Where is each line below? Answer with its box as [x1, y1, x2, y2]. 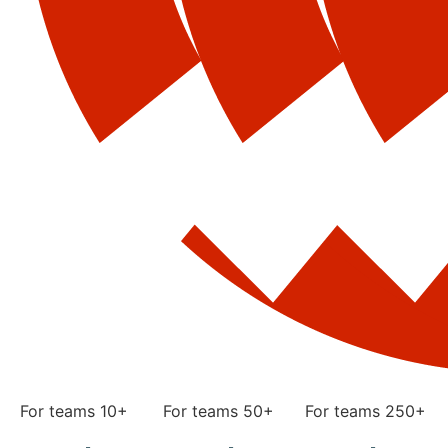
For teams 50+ [162, 401, 274, 421]
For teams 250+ [305, 401, 427, 421]
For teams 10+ [20, 401, 128, 421]
